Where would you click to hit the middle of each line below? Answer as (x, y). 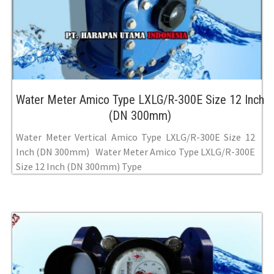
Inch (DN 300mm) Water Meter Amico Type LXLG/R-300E (135, 151)
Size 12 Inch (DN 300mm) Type (79, 166)
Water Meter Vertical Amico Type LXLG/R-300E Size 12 (135, 137)
